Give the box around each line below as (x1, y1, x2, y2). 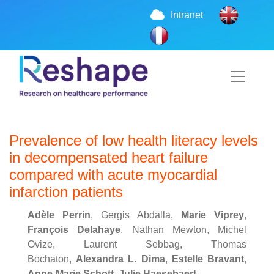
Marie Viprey (181, 209, 244, 220)
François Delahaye (28, 224, 121, 235)
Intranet (171, 9, 204, 20)
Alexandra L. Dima (76, 253, 165, 264)
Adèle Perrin (28, 209, 91, 220)
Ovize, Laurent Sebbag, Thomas (28, 239, 246, 250)
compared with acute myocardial (9, 166, 217, 183)
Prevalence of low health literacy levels (9, 131, 258, 149)
